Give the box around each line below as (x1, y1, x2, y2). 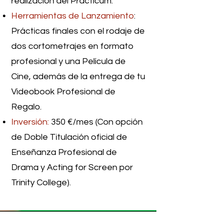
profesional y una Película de (11, 56, 126, 66)
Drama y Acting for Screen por (11, 162, 133, 172)
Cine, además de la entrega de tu (11, 71, 145, 81)
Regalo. (11, 102, 42, 111)
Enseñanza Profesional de (11, 147, 117, 157)
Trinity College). (11, 177, 71, 187)
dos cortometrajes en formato (11, 41, 133, 51)
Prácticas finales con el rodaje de (11, 26, 145, 36)
